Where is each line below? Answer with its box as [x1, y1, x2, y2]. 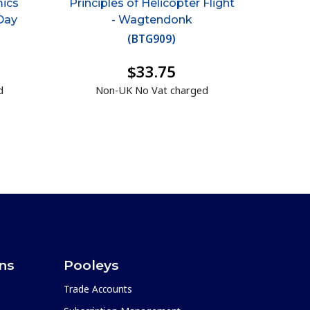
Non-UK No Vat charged [95, 84, 208, 98]
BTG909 [131, 32, 172, 46]
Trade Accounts [64, 282, 132, 296]
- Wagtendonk [111, 12, 192, 26]
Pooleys [64, 257, 119, 274]
